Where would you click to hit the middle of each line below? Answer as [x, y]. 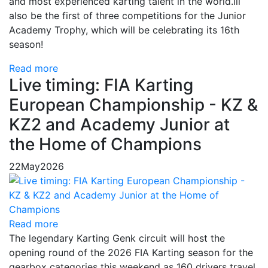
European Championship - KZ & [133, 105]
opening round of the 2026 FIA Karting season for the [131, 252]
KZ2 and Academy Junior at [119, 124]
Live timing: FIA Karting [101, 85]
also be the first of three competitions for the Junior [127, 16]
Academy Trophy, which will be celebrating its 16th [124, 30]
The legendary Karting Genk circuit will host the [117, 238]
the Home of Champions [105, 144]
